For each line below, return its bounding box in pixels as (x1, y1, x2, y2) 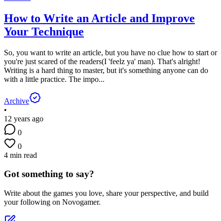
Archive (4, 96, 29, 105)
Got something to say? (4, 169, 94, 180)
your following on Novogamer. (4, 198, 101, 206)
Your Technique (4, 25, 84, 38)
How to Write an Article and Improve (4, 11, 195, 25)
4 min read (4, 150, 37, 159)
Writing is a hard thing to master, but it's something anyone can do (4, 66, 208, 74)
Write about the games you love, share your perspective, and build (4, 189, 209, 197)
